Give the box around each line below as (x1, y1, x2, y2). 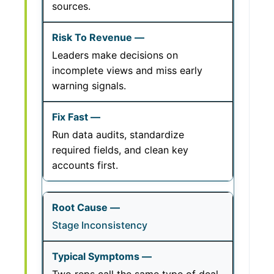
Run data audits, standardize (52, 128, 184, 141)
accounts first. (52, 159, 118, 171)
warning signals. (52, 80, 126, 92)
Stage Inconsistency (52, 219, 147, 231)
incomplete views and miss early (52, 64, 202, 76)
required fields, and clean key (52, 144, 188, 156)
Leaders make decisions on (52, 49, 178, 61)
